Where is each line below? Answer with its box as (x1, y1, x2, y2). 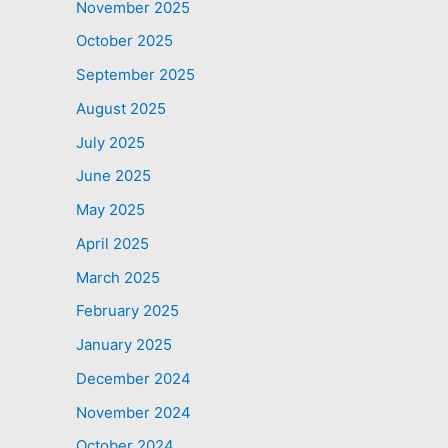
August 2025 (76, 98, 166, 118)
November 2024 (76, 402, 191, 422)
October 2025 (76, 31, 173, 51)
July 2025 (76, 132, 145, 152)
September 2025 (76, 65, 195, 84)
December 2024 (76, 368, 191, 388)
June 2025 (76, 166, 151, 186)
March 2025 (76, 267, 160, 287)
